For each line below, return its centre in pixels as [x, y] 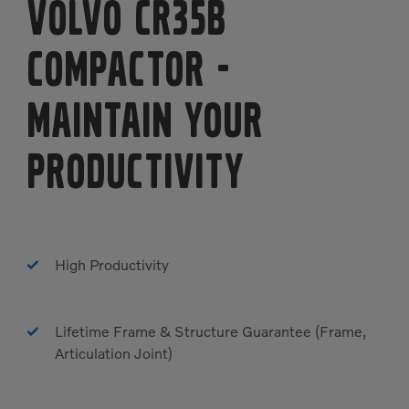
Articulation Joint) [114, 354]
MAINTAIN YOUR [146, 123]
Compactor [122, 72]
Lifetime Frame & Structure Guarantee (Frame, [210, 332]
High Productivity [112, 265]
